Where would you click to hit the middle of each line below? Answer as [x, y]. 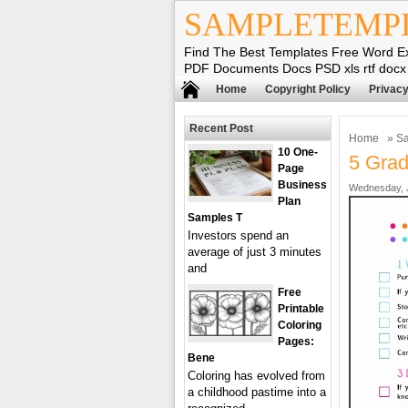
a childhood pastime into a [257, 392]
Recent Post [221, 128]
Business [302, 185]
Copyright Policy [308, 89]
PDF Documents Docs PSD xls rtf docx [295, 68]
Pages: [296, 342]
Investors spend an [238, 235]
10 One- [298, 152]
